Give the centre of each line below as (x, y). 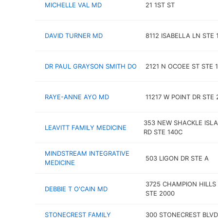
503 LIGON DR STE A (177, 158)
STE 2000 (160, 193)
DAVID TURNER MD (74, 35)
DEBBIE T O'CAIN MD (76, 189)
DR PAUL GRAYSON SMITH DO (91, 66)
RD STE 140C (163, 132)
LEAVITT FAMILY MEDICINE (86, 127)
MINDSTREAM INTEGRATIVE (87, 153)
